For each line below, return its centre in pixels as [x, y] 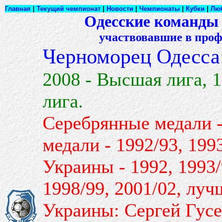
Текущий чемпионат [69, 9]
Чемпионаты [160, 9]
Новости [120, 9]
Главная [18, 9]
